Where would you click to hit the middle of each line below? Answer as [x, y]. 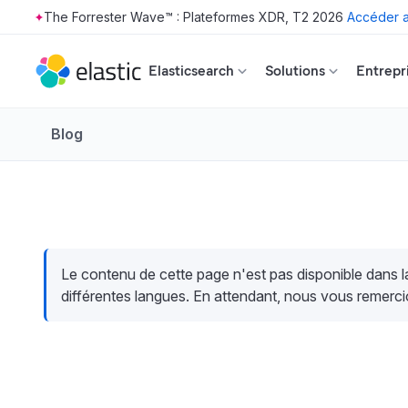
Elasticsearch [191, 71]
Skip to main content [73, 25]
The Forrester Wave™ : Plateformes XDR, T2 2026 [194, 17]
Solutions [295, 71]
